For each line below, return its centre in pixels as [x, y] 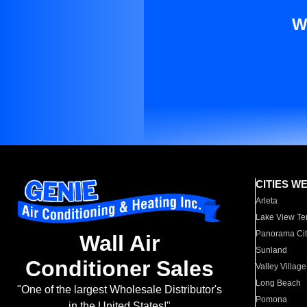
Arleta [267, 201]
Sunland [272, 250]
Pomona [272, 299]
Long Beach [279, 283]
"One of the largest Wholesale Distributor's [119, 290]
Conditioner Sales [119, 269]
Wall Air [119, 244]
